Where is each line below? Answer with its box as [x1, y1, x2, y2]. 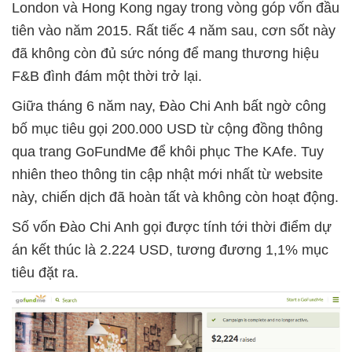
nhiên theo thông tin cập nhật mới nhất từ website [12, 167, 323, 182]
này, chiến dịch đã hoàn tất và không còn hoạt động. [12, 189, 339, 205]
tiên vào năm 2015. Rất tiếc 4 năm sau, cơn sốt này [12, 23, 335, 38]
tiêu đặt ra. [12, 265, 79, 280]
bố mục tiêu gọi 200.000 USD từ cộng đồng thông [12, 121, 323, 137]
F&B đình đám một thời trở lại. [12, 68, 202, 84]
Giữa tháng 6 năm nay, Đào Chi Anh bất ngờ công [12, 98, 326, 114]
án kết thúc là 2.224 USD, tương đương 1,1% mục [12, 242, 328, 258]
